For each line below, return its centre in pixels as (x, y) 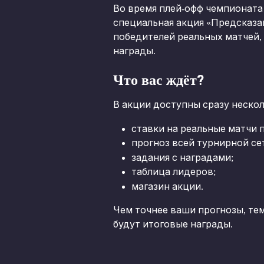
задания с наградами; (182, 157)
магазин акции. (167, 186)
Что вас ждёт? (159, 80)
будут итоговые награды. (173, 225)
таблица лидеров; (174, 172)
